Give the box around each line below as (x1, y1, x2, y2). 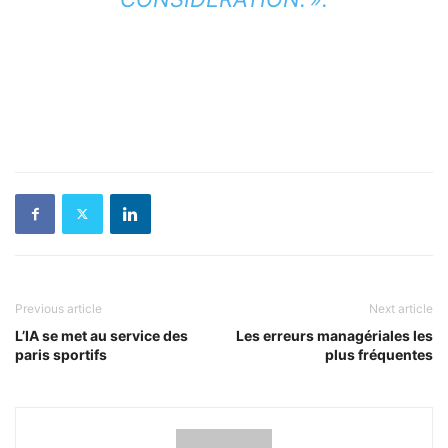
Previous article (15, 300, 102, 316)
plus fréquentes (325, 345, 433, 363)
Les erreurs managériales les (236, 326, 433, 344)
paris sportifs (15, 345, 107, 363)
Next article (369, 300, 433, 316)
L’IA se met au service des (15, 326, 188, 344)
